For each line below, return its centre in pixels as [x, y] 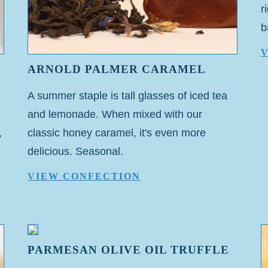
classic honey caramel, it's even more [117, 133]
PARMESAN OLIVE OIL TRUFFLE [128, 250]
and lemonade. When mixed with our [115, 114]
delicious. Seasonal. [75, 151]
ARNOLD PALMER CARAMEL [117, 69]
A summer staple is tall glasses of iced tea [127, 95]
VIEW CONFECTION [84, 176]
